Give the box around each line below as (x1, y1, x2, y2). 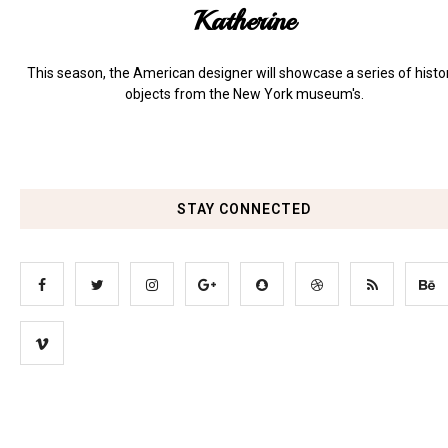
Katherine (193, 2, 295, 38)
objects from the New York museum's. (124, 85, 364, 102)
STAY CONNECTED (177, 200, 311, 217)
